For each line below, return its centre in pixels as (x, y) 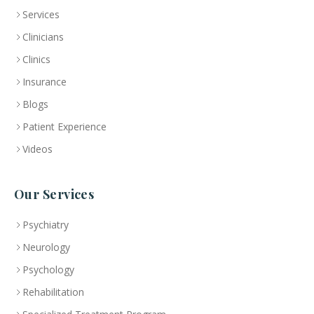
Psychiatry (46, 224)
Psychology (48, 269)
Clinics (36, 59)
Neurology (46, 247)
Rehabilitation (53, 292)
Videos (37, 149)
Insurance (45, 81)
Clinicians (43, 36)
